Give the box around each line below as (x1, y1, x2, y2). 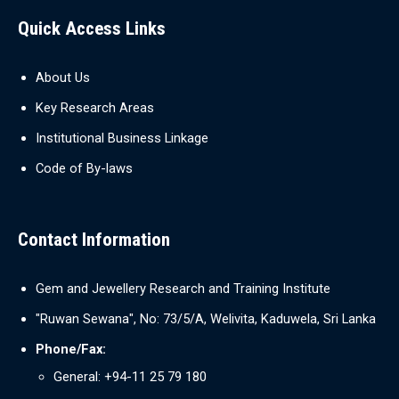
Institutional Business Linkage (36, 129, 208, 146)
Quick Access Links (18, 17, 166, 39)
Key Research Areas (36, 99, 154, 116)
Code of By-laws (36, 159, 133, 176)
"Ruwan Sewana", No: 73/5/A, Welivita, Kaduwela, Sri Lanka (36, 310, 376, 327)
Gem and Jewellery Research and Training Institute (36, 280, 330, 297)
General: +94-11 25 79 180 (53, 368, 207, 385)
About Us (36, 69, 90, 85)
